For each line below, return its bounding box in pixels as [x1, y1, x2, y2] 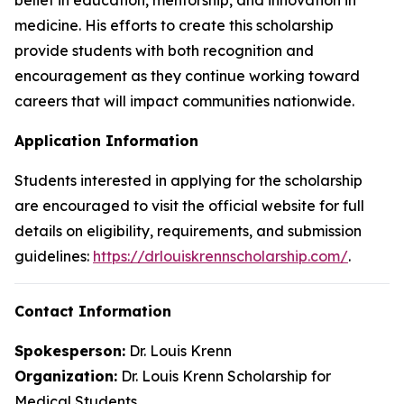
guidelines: [14, 246, 93, 265]
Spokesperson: [14, 341, 125, 360]
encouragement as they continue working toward [14, 66, 360, 85]
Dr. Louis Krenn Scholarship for [117, 366, 331, 385]
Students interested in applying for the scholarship [14, 170, 363, 189]
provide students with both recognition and [14, 41, 314, 60]
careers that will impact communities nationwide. [14, 91, 354, 110]
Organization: [14, 366, 117, 385]
